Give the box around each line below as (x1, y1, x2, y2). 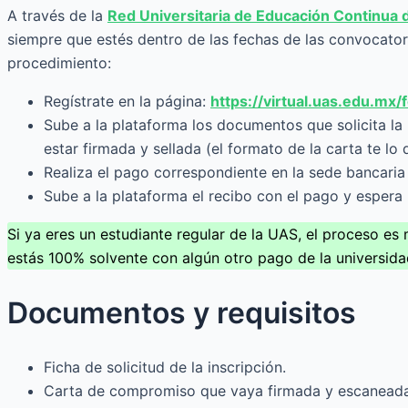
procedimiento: (7, 54, 111, 73)
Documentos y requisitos (7, 294, 356, 331)
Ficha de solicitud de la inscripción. (44, 358, 286, 377)
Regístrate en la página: (44, 92, 210, 111)
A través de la (7, 6, 107, 25)
